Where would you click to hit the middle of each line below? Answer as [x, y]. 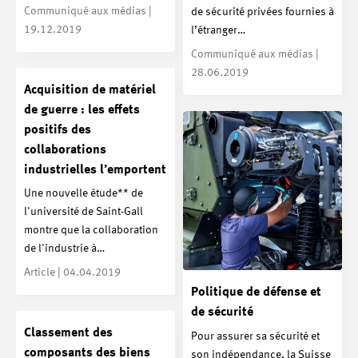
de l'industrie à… [64, 249]
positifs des [58, 130]
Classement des [68, 334]
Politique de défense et [256, 293]
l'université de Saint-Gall [84, 212]
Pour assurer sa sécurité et [255, 336]
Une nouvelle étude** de [84, 194]
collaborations [65, 150]
